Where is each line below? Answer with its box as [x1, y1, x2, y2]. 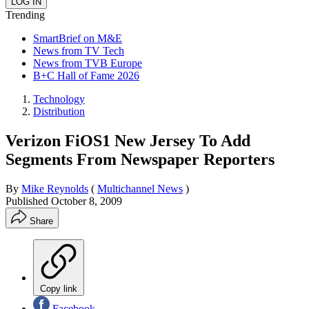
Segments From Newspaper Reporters [6, 150, 275, 168]
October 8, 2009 [51, 195, 122, 207]
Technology [33, 92, 85, 105]
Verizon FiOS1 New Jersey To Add [6, 131, 250, 150]
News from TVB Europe [33, 57, 142, 69]
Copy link [40, 283, 77, 294]
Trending [6, 8, 45, 21]
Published [6, 195, 51, 207]
